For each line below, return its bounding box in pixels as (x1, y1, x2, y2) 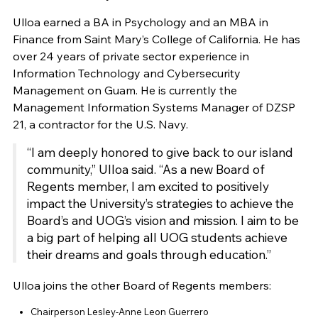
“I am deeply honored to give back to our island (26, 144, 293, 160)
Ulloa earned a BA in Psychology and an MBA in (12, 15, 268, 30)
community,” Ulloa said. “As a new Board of (26, 161, 265, 177)
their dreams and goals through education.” (26, 246, 271, 263)
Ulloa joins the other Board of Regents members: (12, 278, 271, 293)
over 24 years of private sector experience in (12, 49, 249, 64)
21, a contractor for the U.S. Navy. (12, 117, 188, 132)
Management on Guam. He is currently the (12, 83, 237, 98)
